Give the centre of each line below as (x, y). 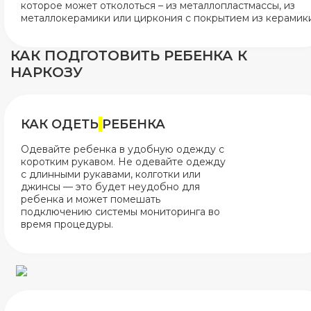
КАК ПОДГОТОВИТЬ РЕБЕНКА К (129, 56)
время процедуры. (67, 224)
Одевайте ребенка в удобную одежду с (123, 149)
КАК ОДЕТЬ (60, 124)
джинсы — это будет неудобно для (110, 187)
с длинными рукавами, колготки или (111, 174)
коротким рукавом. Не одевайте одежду (123, 162)
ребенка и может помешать (91, 199)
